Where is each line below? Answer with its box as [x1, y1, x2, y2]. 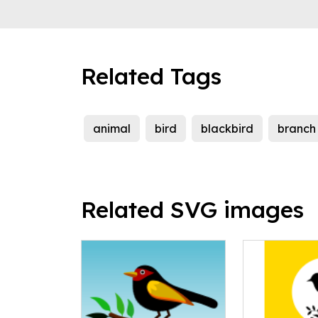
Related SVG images [81, 195, 304, 224]
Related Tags [81, 62, 221, 91]
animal [93, 121, 131, 136]
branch [278, 121, 316, 136]
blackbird [201, 121, 253, 136]
